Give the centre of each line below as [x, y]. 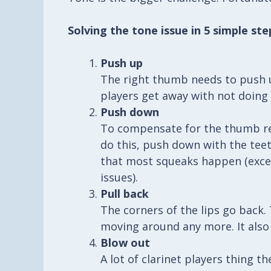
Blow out [125, 242]
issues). [119, 177]
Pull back [125, 193]
